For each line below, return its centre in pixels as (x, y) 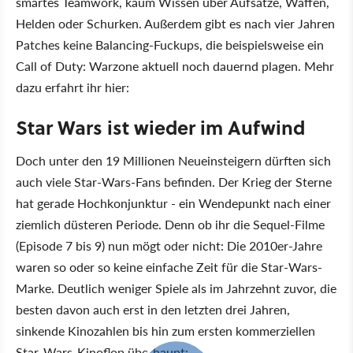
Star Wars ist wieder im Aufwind (160, 128)
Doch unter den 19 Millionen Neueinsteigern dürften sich (173, 161)
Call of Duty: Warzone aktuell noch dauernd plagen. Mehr (175, 66)
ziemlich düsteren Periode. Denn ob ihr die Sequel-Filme (170, 225)
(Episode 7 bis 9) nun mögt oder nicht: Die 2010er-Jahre (169, 246)
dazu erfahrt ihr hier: (72, 87)
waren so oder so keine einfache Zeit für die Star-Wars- (169, 267)
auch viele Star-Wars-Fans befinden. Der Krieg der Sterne (174, 182)
